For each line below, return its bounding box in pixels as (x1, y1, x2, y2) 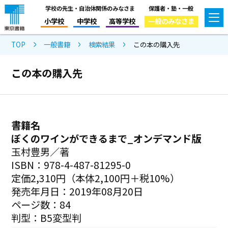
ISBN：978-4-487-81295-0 (11, 157, 131, 172)
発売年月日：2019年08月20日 (11, 184, 144, 198)
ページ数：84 (11, 197, 71, 212)
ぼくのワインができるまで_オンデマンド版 (11, 131, 202, 146)
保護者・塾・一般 (149, 4, 194, 12)
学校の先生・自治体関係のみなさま (45, 4, 135, 12)
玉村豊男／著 (11, 144, 70, 159)
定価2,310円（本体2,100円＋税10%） (11, 170, 180, 185)
